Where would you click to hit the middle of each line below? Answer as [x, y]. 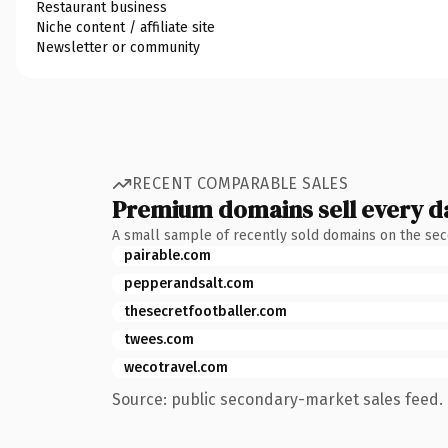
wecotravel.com [176, 367]
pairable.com [167, 255]
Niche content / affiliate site [125, 27]
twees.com [159, 339]
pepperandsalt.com [189, 283]
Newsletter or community [118, 47]
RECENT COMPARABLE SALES [240, 183]
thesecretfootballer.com [205, 311]
